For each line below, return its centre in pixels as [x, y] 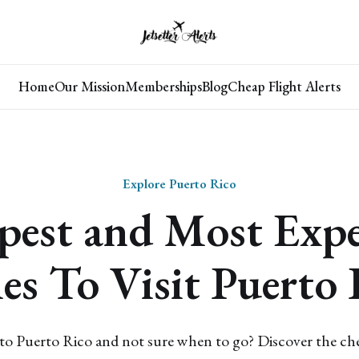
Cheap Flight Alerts [284, 86]
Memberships [163, 86]
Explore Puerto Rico [179, 184]
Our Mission [90, 86]
